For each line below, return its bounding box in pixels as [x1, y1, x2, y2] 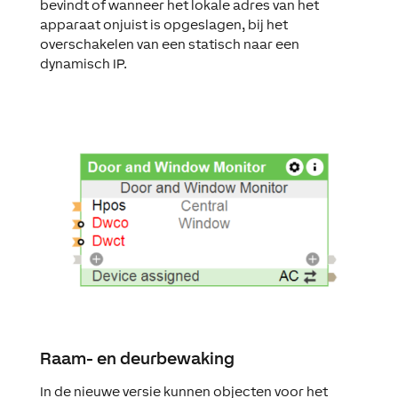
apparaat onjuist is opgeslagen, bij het [39, 16, 288, 32]
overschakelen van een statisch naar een [39, 36, 299, 52]
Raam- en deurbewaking [39, 348, 235, 368]
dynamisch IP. [39, 55, 127, 71]
